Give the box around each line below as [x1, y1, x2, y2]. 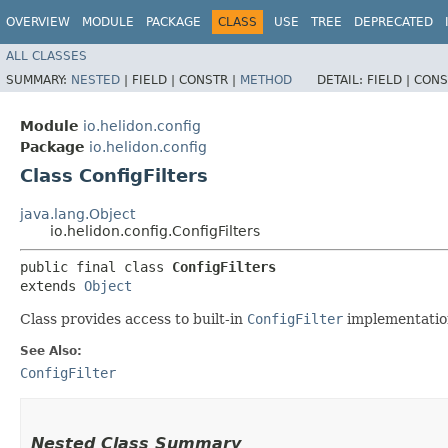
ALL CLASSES [6, 48, 87, 63]
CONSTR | [179, 72, 240, 87]
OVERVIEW [6, 15, 70, 29]
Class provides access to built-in [20, 310, 247, 327]
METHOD [240, 72, 292, 87]
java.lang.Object [20, 205, 135, 222]
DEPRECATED [354, 15, 433, 29]
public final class [20, 258, 172, 275]
